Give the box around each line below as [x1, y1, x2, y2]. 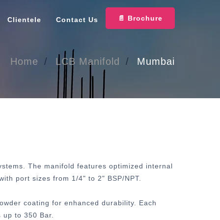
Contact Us [56, 16, 98, 24]
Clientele [7, 16, 41, 24]
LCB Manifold [55, 56, 120, 67]
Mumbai [137, 56, 175, 67]
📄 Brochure [118, 14, 163, 22]
